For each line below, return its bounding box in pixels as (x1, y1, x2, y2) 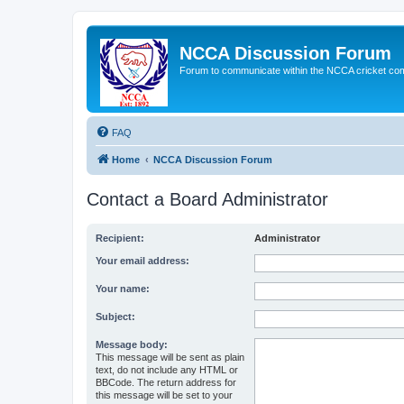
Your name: (96, 283, 150, 294)
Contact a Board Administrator (87, 189, 328, 209)
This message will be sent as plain (96, 352, 244, 363)
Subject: (96, 311, 135, 322)
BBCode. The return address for (96, 377, 236, 388)
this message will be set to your (96, 390, 233, 400)
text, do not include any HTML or (96, 364, 238, 375)
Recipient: (96, 233, 144, 243)
